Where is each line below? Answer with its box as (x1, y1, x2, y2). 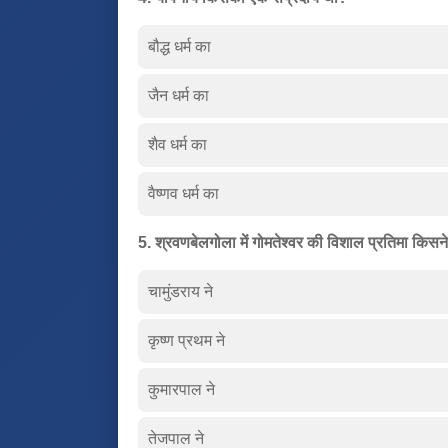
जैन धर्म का (148, 86, 209, 104)
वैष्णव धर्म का (148, 184, 219, 202)
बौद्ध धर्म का (148, 37, 211, 55)
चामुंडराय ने (148, 282, 213, 300)
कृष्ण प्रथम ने (148, 331, 225, 349)
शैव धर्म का (148, 135, 207, 153)
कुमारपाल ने (148, 380, 215, 398)
